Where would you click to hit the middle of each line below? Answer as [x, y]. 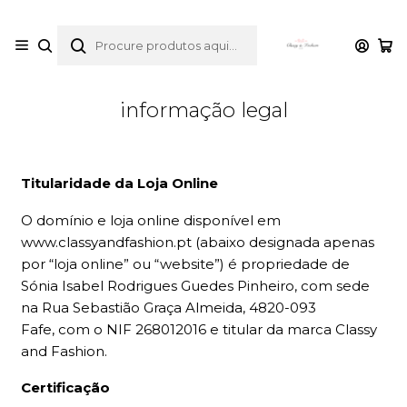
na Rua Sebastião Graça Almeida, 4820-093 [168, 307]
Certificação [65, 388]
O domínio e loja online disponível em [150, 220]
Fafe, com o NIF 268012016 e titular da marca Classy [199, 329]
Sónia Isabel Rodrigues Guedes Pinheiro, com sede [195, 285]
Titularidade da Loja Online [119, 183]
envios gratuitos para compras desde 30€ [213, 17]
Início [143, 52]
